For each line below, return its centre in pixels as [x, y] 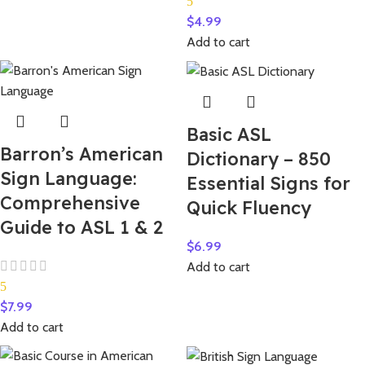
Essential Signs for [268, 184]
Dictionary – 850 [259, 159]
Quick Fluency [249, 208]
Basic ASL [229, 135]
